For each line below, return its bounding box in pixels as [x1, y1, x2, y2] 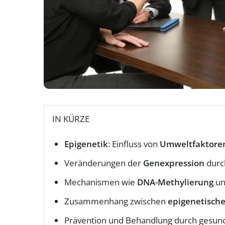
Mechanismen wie [64, 176, 137, 188]
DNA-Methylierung [137, 176, 213, 188]
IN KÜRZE [52, 113, 89, 125]
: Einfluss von [108, 138, 160, 150]
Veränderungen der [64, 157, 143, 169]
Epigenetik [64, 138, 108, 150]
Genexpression [143, 157, 204, 169]
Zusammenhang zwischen [64, 195, 168, 207]
